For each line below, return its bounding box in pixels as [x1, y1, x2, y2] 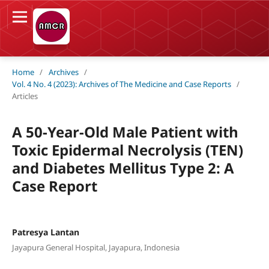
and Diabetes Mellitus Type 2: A [11, 157, 234, 178]
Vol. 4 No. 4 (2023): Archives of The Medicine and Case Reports [11, 78, 231, 89]
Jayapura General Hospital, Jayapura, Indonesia [11, 242, 180, 253]
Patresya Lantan [11, 226, 79, 238]
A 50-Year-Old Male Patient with [11, 121, 238, 142]
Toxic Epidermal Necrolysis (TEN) [11, 139, 243, 160]
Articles [11, 90, 38, 101]
